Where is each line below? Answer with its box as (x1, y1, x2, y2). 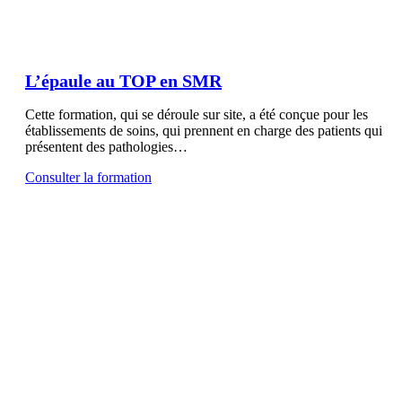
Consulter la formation (25, 169, 152, 185)
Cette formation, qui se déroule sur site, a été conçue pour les (25, 106, 368, 122)
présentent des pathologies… (25, 138, 188, 154)
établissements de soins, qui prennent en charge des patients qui (25, 122, 382, 138)
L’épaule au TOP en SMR (25, 70, 222, 91)
